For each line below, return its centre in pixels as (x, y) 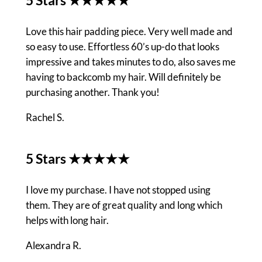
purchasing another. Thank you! (92, 92)
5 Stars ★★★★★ (77, 158)
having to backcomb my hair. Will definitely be (123, 77)
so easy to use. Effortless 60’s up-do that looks (122, 46)
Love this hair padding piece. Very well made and (129, 31)
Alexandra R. (53, 245)
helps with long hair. (67, 220)
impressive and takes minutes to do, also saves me (130, 61)
